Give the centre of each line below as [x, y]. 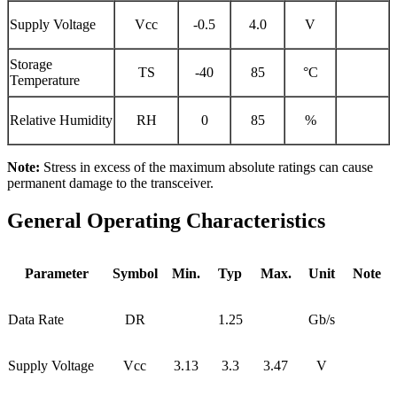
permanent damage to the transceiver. [110, 183]
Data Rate [36, 319]
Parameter [57, 273]
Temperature [45, 80]
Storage [31, 64]
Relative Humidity [61, 120]
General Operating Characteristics [166, 220]
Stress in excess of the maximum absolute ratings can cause [208, 167]
